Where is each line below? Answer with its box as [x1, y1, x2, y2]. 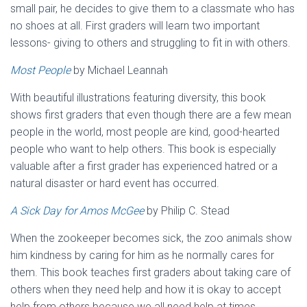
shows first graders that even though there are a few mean [10, 108, 291, 121]
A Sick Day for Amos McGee [10, 204, 144, 217]
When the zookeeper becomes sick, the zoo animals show [10, 232, 292, 245]
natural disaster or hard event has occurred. [10, 177, 219, 190]
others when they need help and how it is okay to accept [10, 283, 281, 296]
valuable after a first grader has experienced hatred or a [10, 160, 278, 173]
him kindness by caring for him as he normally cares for [10, 249, 274, 262]
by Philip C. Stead [147, 204, 230, 217]
